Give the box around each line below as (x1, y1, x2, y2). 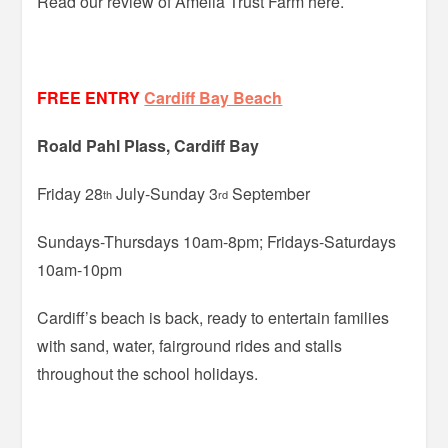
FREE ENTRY (37, 85, 141, 109)
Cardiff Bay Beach (144, 85, 283, 109)
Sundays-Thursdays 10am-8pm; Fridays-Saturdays (37, 229, 397, 253)
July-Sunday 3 (112, 181, 219, 205)
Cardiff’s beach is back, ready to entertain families (37, 305, 390, 329)
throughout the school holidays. (37, 361, 259, 385)
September (228, 181, 311, 205)
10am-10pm (37, 257, 123, 281)
